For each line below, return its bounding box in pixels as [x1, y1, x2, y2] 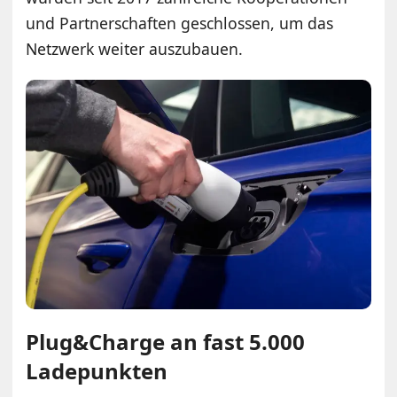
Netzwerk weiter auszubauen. [26, 37, 244, 59]
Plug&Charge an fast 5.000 [26, 327, 306, 357]
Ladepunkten [26, 356, 168, 386]
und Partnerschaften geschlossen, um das [26, 12, 334, 34]
